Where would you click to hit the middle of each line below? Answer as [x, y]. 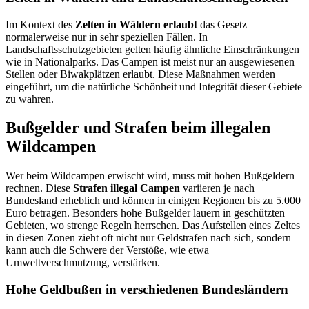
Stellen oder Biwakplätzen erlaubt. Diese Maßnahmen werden [140, 74]
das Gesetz [222, 24]
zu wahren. [30, 99]
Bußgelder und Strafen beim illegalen [138, 128]
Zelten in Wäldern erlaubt [136, 24]
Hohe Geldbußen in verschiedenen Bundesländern [147, 290]
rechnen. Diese [39, 188]
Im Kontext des [40, 24]
